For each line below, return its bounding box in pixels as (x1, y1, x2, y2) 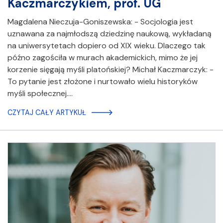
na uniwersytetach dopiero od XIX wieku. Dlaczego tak (7, 40, 206, 51)
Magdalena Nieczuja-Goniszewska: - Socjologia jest (7, 16, 193, 27)
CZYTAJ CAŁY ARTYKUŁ (7, 108, 86, 117)
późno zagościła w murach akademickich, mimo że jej (7, 52, 198, 63)
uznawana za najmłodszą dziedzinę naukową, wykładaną (7, 28, 212, 39)
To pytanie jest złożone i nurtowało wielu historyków (7, 76, 198, 87)
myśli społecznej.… (7, 88, 73, 99)
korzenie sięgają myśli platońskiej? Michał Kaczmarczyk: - (7, 64, 214, 75)
